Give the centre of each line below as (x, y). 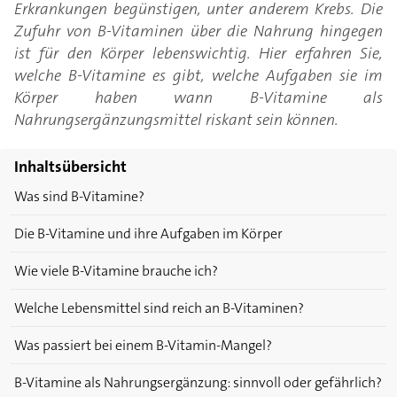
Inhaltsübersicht (70, 167)
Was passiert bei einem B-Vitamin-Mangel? (143, 346)
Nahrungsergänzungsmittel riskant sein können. (176, 120)
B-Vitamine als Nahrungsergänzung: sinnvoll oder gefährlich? (198, 383)
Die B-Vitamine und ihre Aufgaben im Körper (148, 234)
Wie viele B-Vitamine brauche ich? (116, 271)
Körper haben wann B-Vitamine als (198, 98)
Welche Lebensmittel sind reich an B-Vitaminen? (159, 308)
